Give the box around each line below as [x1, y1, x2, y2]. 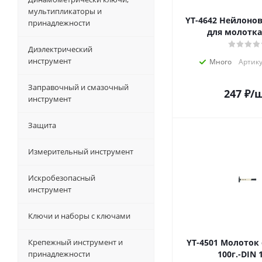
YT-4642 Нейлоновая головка [185, 15, 219, 26]
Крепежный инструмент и [28, 237, 123, 247]
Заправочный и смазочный [28, 82, 129, 92]
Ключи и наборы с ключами [28, 211, 130, 221]
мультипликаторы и [28, 6, 102, 16]
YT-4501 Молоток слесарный [187, 237, 220, 248]
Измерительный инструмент [28, 146, 133, 157]
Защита [28, 120, 56, 130]
